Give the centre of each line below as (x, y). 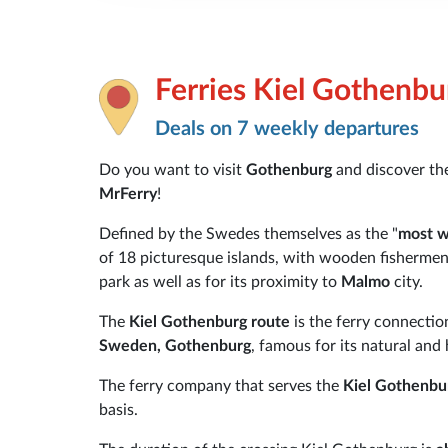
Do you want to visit (172, 169)
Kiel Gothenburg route (207, 321)
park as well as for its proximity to (220, 281)
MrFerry (128, 193)
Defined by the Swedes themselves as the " (248, 233)
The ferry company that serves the (219, 385)
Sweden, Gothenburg (175, 345)
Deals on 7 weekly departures (287, 128)
